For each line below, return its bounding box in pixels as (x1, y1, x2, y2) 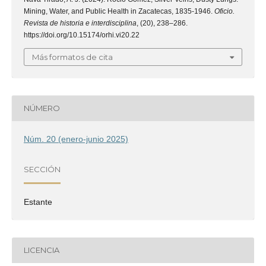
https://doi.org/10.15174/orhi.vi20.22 (24, 30, 140, 39)
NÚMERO (24, 103, 60, 113)
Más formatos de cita (32, 52, 113, 62)
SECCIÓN (24, 164, 61, 175)
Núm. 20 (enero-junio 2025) (24, 134, 128, 144)
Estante (24, 197, 52, 207)
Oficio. (214, 7, 235, 15)
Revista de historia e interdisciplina (24, 18, 137, 27)
